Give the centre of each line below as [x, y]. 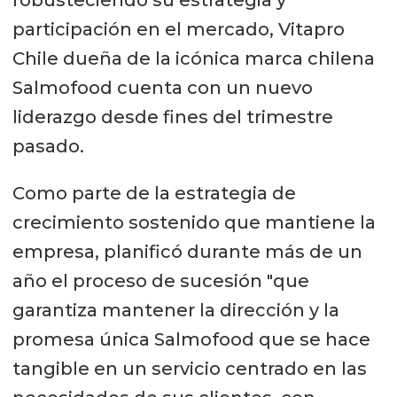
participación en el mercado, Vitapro [178, 29]
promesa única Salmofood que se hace [191, 339]
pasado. [48, 146]
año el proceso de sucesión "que [160, 280]
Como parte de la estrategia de [154, 193]
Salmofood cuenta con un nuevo [162, 87]
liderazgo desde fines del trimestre [172, 117]
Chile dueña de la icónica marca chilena [193, 58]
